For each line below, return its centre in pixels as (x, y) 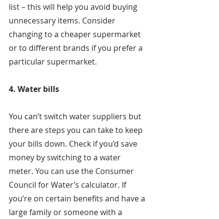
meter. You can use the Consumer (72, 171)
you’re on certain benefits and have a (78, 199)
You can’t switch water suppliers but (76, 117)
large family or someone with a (66, 212)
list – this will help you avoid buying (74, 7)
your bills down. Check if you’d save (74, 144)
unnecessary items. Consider (63, 21)
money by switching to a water (66, 158)
